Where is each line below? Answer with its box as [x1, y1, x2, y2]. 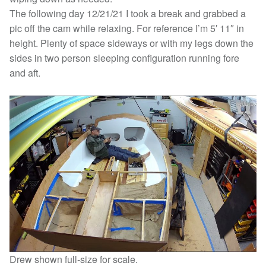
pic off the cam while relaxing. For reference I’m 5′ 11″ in [9, 21, 244, 36]
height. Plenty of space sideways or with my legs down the [9, 36, 254, 50]
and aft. [9, 66, 40, 80]
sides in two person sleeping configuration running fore [9, 51, 239, 65]
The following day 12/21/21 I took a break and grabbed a [9, 7, 246, 21]
